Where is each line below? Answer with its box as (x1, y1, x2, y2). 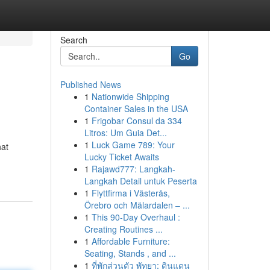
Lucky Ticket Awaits (84, 151, 159, 163)
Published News (60, 78, 121, 90)
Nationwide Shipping (91, 90, 169, 102)
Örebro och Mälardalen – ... (84, 199, 190, 211)
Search (60, 34, 87, 46)
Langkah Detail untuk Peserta (84, 175, 197, 187)
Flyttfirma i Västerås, (91, 187, 170, 199)
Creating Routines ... (84, 223, 163, 235)
